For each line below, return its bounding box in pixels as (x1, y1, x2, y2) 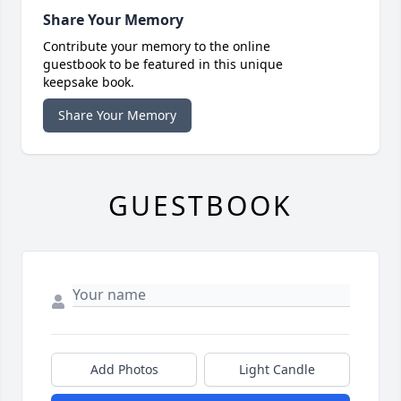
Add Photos (90, 361, 158, 379)
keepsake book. (43, 73, 134, 91)
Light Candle (239, 361, 315, 379)
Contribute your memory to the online (43, 38, 270, 55)
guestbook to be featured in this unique (43, 55, 283, 73)
